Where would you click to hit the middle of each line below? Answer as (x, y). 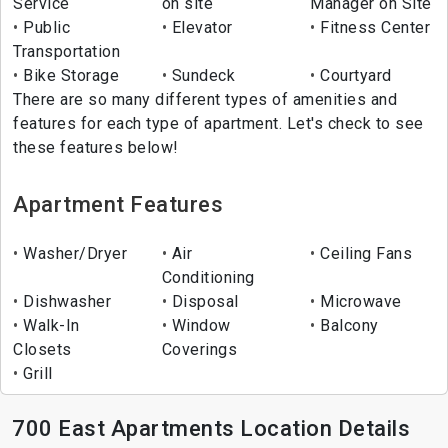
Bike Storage (68, 76)
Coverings (199, 350)
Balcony (347, 326)
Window (199, 326)
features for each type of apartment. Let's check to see (218, 124)
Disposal (203, 302)
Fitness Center (373, 28)
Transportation (66, 52)
